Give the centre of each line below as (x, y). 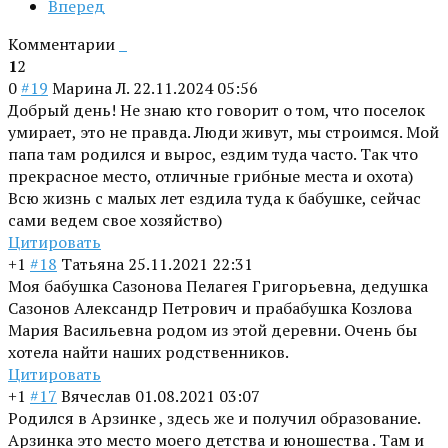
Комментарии (63, 44)
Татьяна (92, 264)
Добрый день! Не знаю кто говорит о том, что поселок (216, 110)
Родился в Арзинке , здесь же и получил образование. (214, 418)
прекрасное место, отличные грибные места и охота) (210, 176)
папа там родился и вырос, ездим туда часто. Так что (213, 154)
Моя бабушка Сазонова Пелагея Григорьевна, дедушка (218, 286)
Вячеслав (96, 396)
